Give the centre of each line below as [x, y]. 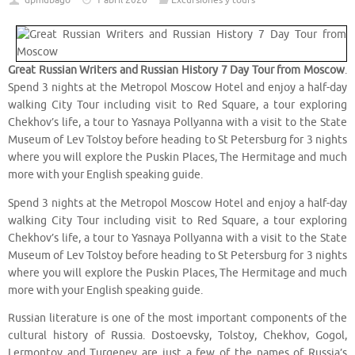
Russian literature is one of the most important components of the [177, 319]
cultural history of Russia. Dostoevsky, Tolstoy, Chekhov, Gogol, [177, 336]
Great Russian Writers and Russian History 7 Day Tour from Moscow [176, 71]
